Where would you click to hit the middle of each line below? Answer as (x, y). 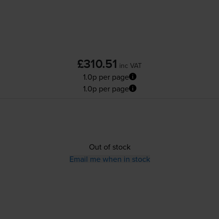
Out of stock (109, 146)
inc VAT (131, 65)
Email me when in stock (109, 159)
